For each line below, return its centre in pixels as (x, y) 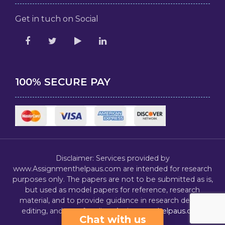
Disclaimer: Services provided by (113, 158)
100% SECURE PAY (63, 82)
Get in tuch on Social (57, 19)
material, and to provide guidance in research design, (113, 200)
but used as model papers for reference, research (113, 190)
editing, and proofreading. (68, 211)
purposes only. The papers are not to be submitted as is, (113, 179)
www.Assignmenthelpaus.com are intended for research (113, 168)
